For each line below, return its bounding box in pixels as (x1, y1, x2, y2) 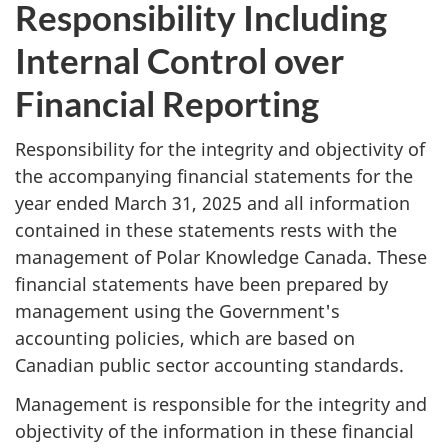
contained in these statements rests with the (15, 218, 397, 243)
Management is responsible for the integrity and (15, 391, 427, 416)
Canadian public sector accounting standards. (15, 353, 404, 378)
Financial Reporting (15, 81, 319, 124)
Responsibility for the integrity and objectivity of (15, 137, 425, 162)
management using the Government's (15, 299, 340, 324)
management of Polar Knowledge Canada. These (15, 245, 427, 270)
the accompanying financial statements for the (15, 164, 413, 189)
